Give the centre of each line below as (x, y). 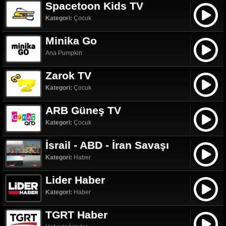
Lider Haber (75, 180)
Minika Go (71, 41)
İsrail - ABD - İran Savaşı (107, 145)
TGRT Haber (76, 215)
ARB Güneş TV (83, 110)
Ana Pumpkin (64, 53)
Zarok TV (68, 75)
